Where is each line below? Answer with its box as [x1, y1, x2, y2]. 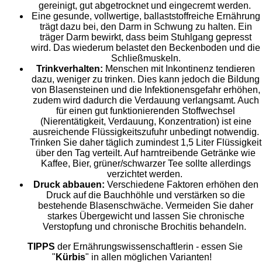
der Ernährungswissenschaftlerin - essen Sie [55, 242, 243, 252]
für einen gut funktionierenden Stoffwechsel [56, 106, 235, 116]
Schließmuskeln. [111, 53, 181, 64]
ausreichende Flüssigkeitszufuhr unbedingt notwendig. [32, 127, 259, 137]
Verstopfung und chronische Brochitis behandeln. [43, 222, 249, 232]
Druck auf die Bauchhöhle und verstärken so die [46, 190, 245, 201]
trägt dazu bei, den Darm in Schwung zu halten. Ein [39, 22, 252, 32]
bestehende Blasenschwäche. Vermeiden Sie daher [38, 201, 253, 211]
